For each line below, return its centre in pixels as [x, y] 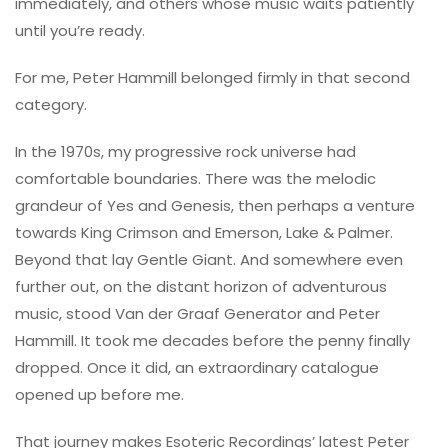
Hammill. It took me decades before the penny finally [212, 340]
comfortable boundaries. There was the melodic [195, 178]
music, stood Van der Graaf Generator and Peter [197, 313]
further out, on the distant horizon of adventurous [201, 286]
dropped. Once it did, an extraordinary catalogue [197, 367]
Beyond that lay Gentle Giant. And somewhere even [209, 259]
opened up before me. [99, 394]
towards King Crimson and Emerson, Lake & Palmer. [204, 232]
